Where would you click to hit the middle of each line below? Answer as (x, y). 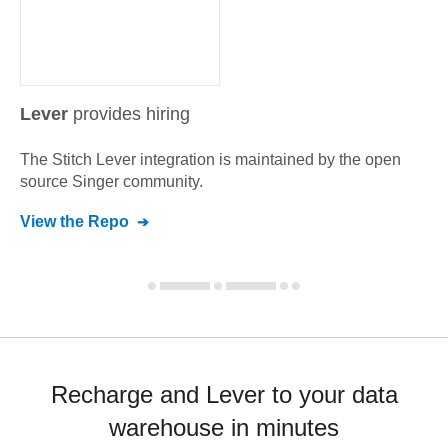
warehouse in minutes (224, 427)
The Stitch (58, 159)
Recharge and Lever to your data (224, 394)
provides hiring (131, 114)
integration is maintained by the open (268, 159)
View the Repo (74, 221)
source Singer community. (111, 181)
